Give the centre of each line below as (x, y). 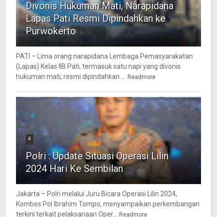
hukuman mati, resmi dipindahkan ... (71, 77)
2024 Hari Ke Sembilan (75, 169)
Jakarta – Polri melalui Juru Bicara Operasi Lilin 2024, (97, 194)
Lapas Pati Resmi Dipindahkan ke (96, 19)
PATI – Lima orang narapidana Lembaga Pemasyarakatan (105, 56)
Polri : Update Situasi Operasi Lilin (97, 156)
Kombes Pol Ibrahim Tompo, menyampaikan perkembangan (108, 204)
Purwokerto (51, 31)
